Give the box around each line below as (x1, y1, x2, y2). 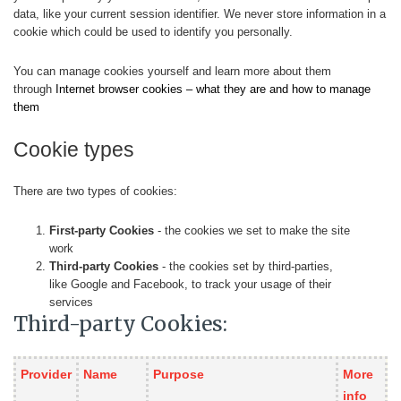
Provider (21, 367, 72, 381)
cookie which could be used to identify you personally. (13, 25, 293, 38)
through (13, 82, 55, 96)
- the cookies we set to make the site (154, 224, 350, 237)
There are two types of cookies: (13, 184, 177, 198)
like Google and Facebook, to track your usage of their (49, 277, 331, 291)
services (49, 295, 93, 309)
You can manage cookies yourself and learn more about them (13, 64, 331, 78)
